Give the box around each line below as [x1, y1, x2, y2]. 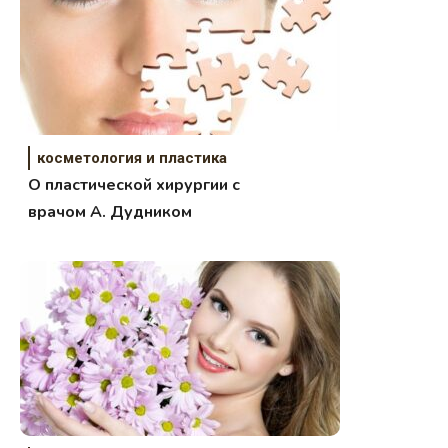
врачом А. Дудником [28, 201, 193, 224]
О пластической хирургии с [28, 174, 241, 197]
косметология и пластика [37, 149, 228, 168]
